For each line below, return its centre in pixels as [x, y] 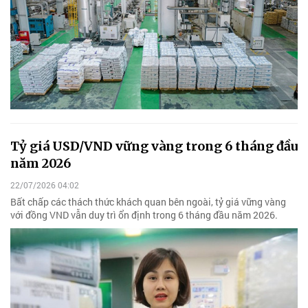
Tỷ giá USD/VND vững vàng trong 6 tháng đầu [154, 146]
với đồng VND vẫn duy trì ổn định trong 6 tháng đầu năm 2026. [144, 214]
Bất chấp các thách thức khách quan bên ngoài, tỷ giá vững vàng [148, 201]
